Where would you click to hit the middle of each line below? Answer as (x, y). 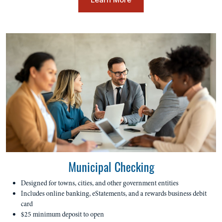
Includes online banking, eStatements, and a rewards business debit (114, 194)
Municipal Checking (111, 166)
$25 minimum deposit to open (62, 214)
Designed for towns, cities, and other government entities (100, 183)
